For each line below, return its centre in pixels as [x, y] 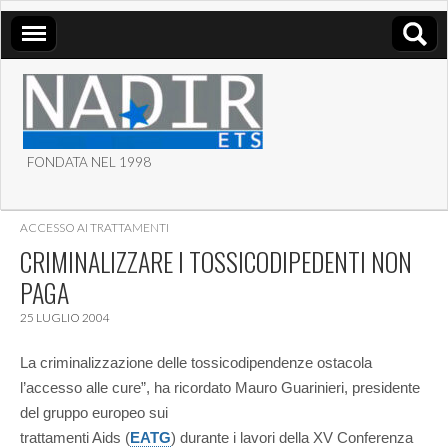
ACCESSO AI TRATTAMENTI [94, 227]
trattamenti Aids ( [75, 437]
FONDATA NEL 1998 [89, 162]
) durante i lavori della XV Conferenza [292, 437]
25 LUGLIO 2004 [65, 317]
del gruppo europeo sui [94, 412]
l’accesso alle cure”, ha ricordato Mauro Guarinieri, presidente [220, 387]
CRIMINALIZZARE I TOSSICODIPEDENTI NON [216, 261]
